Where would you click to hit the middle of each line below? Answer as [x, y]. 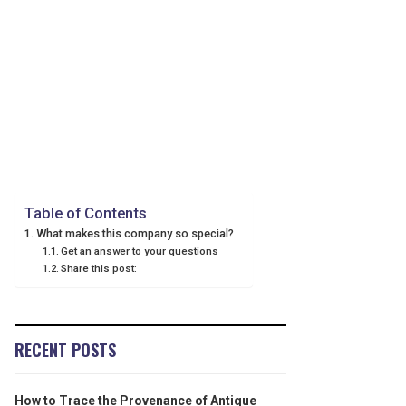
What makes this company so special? [135, 233]
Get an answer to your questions [140, 251]
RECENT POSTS [65, 350]
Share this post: [99, 268]
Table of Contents [86, 213]
